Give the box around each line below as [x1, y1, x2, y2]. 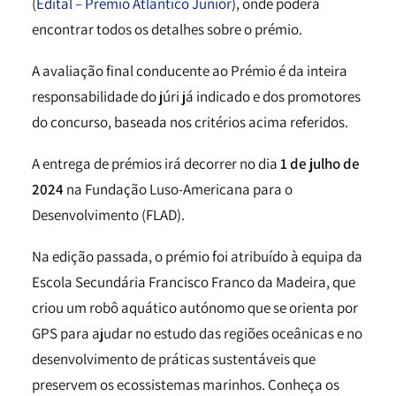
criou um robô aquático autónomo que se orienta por [32, 298, 358, 317]
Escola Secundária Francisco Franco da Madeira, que [32, 272, 355, 292]
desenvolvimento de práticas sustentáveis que [32, 349, 316, 369]
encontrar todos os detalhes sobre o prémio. [32, 19, 302, 39]
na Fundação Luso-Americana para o [66, 179, 293, 199]
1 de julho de [280, 154, 360, 173]
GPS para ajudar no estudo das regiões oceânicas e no [32, 324, 362, 343]
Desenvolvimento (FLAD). [32, 205, 185, 225]
